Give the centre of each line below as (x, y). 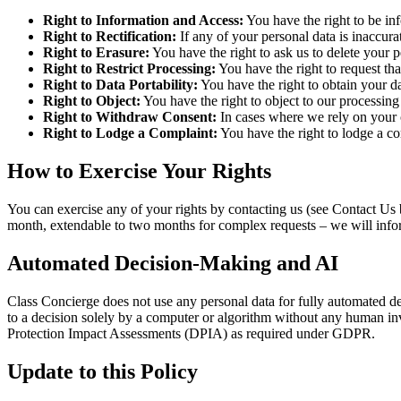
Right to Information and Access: (143, 21)
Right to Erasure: (96, 53)
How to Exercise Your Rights (139, 171)
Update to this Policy (102, 371)
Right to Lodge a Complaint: (130, 133)
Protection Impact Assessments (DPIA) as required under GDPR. (191, 333)
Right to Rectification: (110, 37)
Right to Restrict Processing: (129, 69)
